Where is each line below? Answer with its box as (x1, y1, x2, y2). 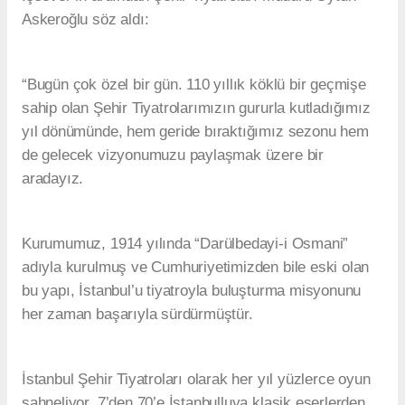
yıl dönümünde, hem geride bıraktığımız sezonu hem (22, 123, 369, 141)
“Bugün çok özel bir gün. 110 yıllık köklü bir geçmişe (22, 76, 366, 94)
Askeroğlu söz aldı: (22, 11, 149, 29)
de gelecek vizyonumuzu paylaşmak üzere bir (22, 146, 324, 165)
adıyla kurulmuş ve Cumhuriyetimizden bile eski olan (22, 259, 370, 277)
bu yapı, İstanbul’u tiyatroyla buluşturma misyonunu (22, 282, 362, 300)
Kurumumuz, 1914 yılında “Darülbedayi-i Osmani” (22, 235, 349, 253)
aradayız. (22, 170, 84, 188)
